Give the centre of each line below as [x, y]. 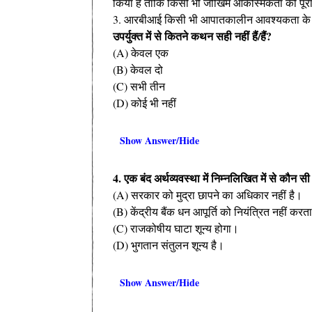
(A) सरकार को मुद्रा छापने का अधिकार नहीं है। [208, 194]
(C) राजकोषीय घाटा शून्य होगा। [176, 228]
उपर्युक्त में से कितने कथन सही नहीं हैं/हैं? [192, 36]
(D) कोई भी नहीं [145, 102]
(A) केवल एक [141, 52]
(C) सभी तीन [139, 86]
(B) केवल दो [138, 69]
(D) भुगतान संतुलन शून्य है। [169, 244]
